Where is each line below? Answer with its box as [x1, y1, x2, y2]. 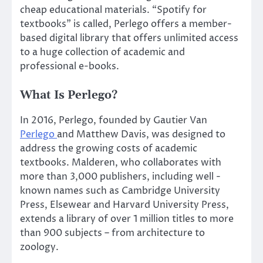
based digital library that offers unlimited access [20, 32, 238, 45]
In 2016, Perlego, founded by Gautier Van [20, 114, 207, 127]
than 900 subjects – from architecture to [20, 227, 205, 240]
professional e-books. [20, 60, 119, 73]
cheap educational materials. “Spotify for [20, 4, 207, 16]
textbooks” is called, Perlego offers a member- [20, 18, 232, 31]
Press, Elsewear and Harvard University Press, [20, 198, 229, 212]
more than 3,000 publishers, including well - [20, 170, 221, 184]
